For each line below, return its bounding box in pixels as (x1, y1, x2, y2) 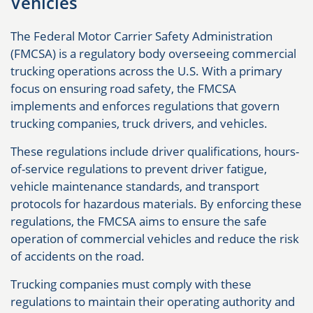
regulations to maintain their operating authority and (10, 293, 295, 310)
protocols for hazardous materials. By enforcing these (10, 196, 302, 212)
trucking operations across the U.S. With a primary (10, 63, 282, 80)
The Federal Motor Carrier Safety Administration (10, 28, 272, 45)
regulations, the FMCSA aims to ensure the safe (10, 213, 267, 230)
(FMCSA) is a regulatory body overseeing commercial (10, 45, 296, 62)
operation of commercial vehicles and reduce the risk (10, 231, 299, 247)
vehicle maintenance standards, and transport (10, 178, 259, 195)
